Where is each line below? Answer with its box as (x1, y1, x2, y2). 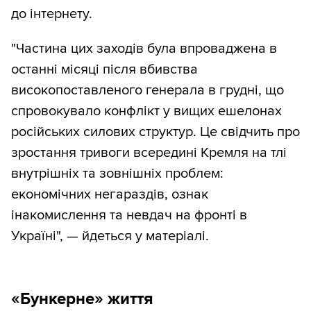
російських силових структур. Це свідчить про (11, 123, 300, 140)
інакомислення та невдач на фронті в (11, 206, 247, 224)
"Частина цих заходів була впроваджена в (11, 40, 277, 57)
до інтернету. (11, 5, 92, 22)
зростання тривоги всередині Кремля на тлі (11, 144, 287, 161)
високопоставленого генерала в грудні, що (11, 81, 284, 99)
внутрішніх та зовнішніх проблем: (11, 165, 224, 182)
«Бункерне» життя (11, 288, 153, 309)
